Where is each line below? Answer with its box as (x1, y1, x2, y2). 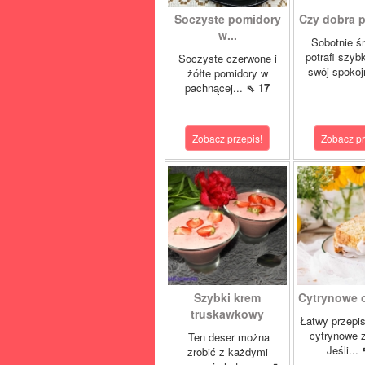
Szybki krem (194, 289, 261, 306)
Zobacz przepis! (192, 131, 262, 145)
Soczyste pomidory (174, 11, 281, 27)
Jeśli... (327, 342, 362, 358)
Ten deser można (185, 329, 270, 345)
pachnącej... (185, 80, 246, 95)
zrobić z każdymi (187, 344, 268, 359)
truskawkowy (191, 306, 264, 322)
